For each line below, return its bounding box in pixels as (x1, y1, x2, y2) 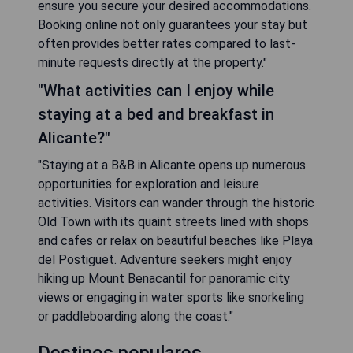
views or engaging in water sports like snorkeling (38, 290, 304, 305)
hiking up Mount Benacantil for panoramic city (38, 271, 290, 286)
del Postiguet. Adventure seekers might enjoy (38, 252, 292, 267)
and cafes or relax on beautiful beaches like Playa (38, 233, 313, 248)
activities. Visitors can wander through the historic (38, 195, 314, 210)
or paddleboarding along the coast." (38, 309, 233, 324)
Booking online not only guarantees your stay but (38, 17, 307, 32)
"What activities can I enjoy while (38, 81, 274, 100)
